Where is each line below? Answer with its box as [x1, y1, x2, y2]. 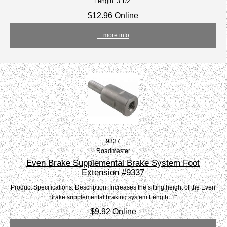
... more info [97, 32, 129, 39]
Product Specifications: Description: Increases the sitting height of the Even [11, 184, 216, 191]
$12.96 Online [88, 11, 139, 20]
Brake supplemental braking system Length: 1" [49, 194, 177, 201]
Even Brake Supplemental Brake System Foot [26, 158, 200, 168]
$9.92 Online [90, 207, 136, 216]
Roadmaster [96, 147, 130, 155]
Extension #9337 [82, 167, 145, 178]
